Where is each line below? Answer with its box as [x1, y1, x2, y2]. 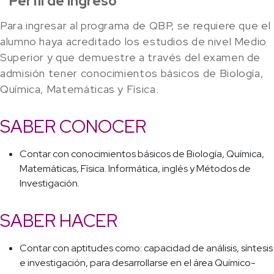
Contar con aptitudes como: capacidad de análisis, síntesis [20, 242, 273, 255]
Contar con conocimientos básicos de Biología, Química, [20, 147, 264, 161]
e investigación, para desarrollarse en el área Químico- [20, 256, 256, 270]
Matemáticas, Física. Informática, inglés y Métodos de [20, 162, 251, 176]
